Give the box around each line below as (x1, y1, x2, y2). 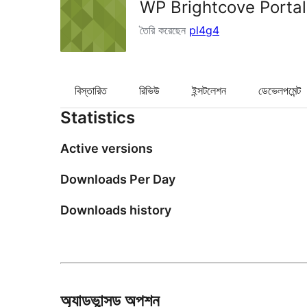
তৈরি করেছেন (140, 23, 189, 37)
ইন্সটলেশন (192, 84, 226, 98)
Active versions (60, 141, 153, 156)
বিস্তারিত (75, 84, 107, 98)
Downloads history (60, 203, 171, 218)
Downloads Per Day (60, 172, 175, 187)
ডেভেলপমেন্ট (258, 84, 301, 98)
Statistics (60, 108, 135, 128)
